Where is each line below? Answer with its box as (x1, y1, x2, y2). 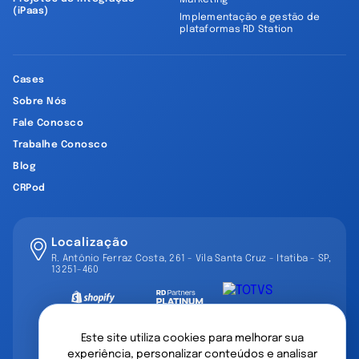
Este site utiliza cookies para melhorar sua (81, 333, 304, 345)
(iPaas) (13, 6, 49, 17)
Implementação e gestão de (179, 13, 321, 23)
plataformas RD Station (179, 25, 293, 35)
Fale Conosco (13, 119, 83, 129)
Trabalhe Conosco (13, 140, 107, 151)
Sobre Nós (13, 97, 67, 107)
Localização (51, 237, 128, 249)
